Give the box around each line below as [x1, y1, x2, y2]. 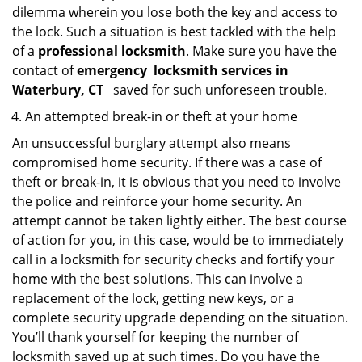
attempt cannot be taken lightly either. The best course [12, 212, 347, 229]
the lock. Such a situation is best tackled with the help [12, 23, 336, 40]
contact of [12, 61, 77, 79]
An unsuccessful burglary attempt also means [12, 134, 291, 152]
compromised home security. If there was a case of [12, 154, 322, 171]
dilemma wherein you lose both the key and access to [12, 3, 338, 21]
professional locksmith [38, 42, 186, 60]
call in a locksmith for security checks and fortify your [12, 250, 335, 268]
